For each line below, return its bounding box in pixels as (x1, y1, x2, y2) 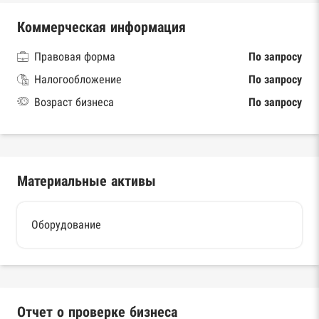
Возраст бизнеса (34, 95, 114, 108)
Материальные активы (17, 172, 156, 189)
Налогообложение (34, 73, 122, 85)
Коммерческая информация (17, 19, 186, 35)
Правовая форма (34, 50, 115, 63)
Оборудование (31, 218, 101, 231)
